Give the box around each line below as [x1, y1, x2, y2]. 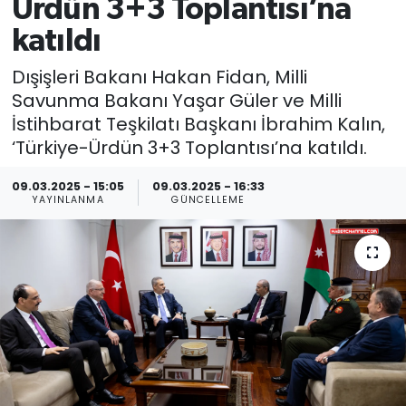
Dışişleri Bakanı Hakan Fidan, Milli [11, 63, 307, 90]
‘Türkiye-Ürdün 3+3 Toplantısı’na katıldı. [11, 134, 367, 160]
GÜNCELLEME [171, 193, 246, 208]
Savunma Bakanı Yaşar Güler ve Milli [11, 87, 342, 113]
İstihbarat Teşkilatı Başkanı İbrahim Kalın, [11, 111, 385, 137]
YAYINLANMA [31, 193, 104, 208]
